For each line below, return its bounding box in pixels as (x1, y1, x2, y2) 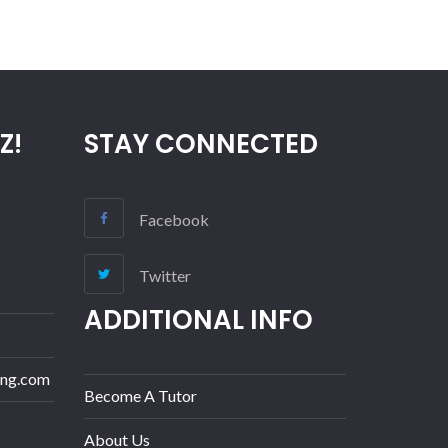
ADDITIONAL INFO (83, 302, 313, 339)
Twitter (138, 266, 191, 286)
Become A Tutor (83, 386, 197, 406)
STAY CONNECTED (83, 126, 318, 163)
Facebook (138, 210, 209, 230)
